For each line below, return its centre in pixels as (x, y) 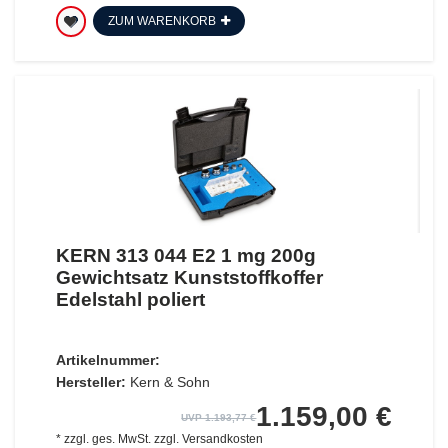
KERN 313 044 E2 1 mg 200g (185, 256)
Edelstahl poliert (130, 300)
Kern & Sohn (169, 382)
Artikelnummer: (107, 360)
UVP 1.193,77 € (219, 418)
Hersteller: (90, 382)
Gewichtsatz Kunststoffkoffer (189, 278)
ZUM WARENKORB (161, 20)
